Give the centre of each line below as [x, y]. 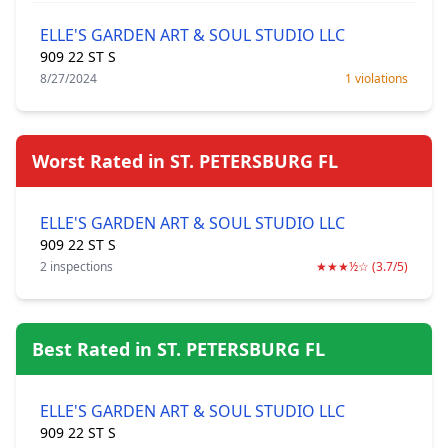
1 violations [376, 78]
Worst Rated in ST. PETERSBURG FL [185, 161]
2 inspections [76, 266]
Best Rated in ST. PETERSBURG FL [178, 349]
